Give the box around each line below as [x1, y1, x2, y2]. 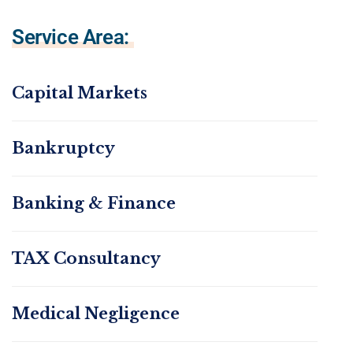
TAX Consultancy [12, 249, 161, 269]
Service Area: [12, 25, 129, 50]
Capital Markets [12, 84, 147, 103]
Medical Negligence [12, 304, 180, 324]
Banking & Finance [12, 194, 176, 214]
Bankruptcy [12, 139, 115, 158]
